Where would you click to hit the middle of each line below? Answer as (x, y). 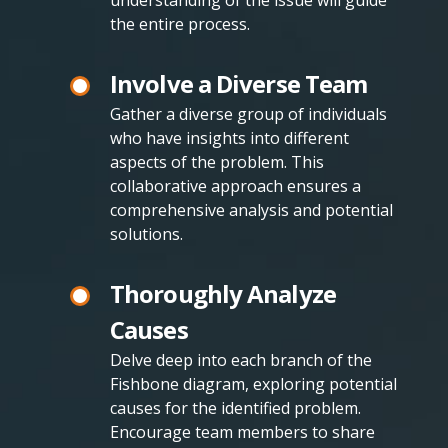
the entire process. (180, 24)
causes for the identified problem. (235, 408)
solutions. (146, 234)
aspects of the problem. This (217, 162)
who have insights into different (229, 138)
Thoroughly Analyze (223, 294)
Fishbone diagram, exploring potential (253, 384)
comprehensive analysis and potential (251, 210)
